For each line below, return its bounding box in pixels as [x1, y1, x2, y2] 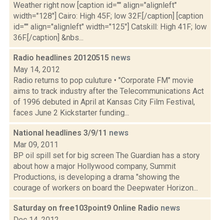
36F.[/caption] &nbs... [13, 33, 83, 42]
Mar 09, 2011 [13, 140, 58, 149]
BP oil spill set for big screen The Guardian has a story [13, 151, 200, 160]
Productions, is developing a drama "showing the [13, 172, 180, 182]
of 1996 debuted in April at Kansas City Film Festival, [13, 97, 195, 107]
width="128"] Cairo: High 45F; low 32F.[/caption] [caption [13, 11, 203, 21]
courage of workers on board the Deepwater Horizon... [13, 183, 198, 192]
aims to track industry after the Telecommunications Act [13, 86, 204, 96]
